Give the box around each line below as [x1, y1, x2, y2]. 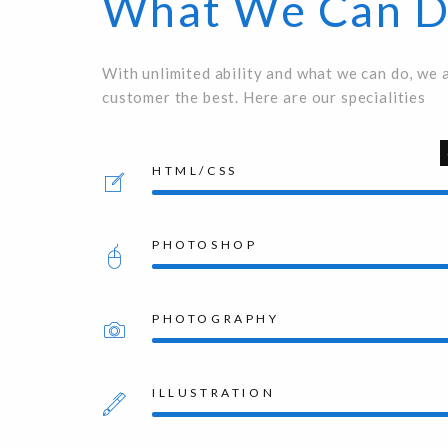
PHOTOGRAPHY [152, 311, 280, 326]
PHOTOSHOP [152, 237, 258, 252]
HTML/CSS [152, 163, 238, 178]
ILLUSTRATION [152, 385, 276, 400]
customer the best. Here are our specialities [102, 88, 426, 106]
